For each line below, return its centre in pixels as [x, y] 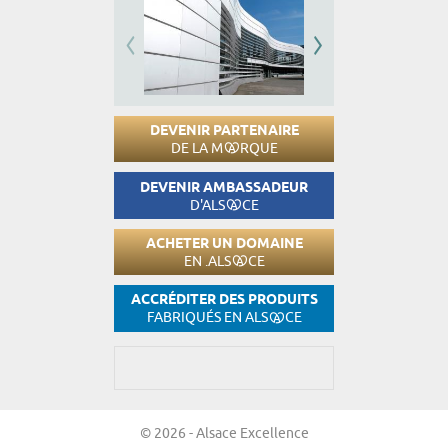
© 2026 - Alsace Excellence [224, 432]
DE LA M [196, 148]
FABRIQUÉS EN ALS [207, 317]
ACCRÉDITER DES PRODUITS [224, 301]
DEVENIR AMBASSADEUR [224, 188]
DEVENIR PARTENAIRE [224, 132]
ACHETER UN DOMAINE [224, 245]
